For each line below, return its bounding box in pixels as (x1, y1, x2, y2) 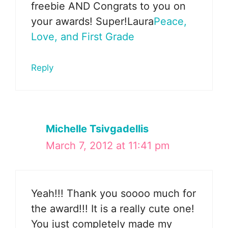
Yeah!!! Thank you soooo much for (31, 187, 196, 200)
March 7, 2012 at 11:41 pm (46, 139, 169, 152)
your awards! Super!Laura (31, 15, 154, 28)
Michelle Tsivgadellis (46, 123, 149, 135)
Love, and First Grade (31, 31, 134, 43)
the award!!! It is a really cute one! (31, 203, 194, 215)
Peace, (154, 15, 187, 28)
